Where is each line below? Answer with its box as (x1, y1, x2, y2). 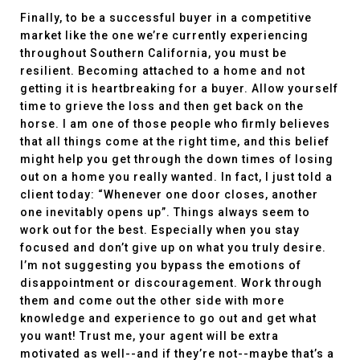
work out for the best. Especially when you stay (20, 223, 300, 236)
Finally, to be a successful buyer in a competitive (20, 11, 312, 24)
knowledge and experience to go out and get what (20, 312, 317, 325)
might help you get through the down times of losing (20, 153, 333, 166)
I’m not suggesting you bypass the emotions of (20, 259, 301, 272)
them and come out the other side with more (20, 294, 284, 307)
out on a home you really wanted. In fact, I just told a (20, 170, 333, 183)
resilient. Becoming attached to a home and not (20, 64, 305, 77)
